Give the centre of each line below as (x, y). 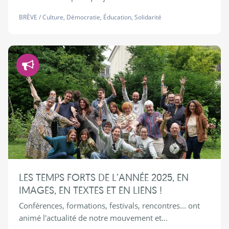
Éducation (117, 17)
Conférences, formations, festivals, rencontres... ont (109, 206)
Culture (53, 17)
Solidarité (148, 17)
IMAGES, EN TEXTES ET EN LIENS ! (90, 190)
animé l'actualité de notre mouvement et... (93, 218)
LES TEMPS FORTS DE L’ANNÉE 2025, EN (104, 177)
